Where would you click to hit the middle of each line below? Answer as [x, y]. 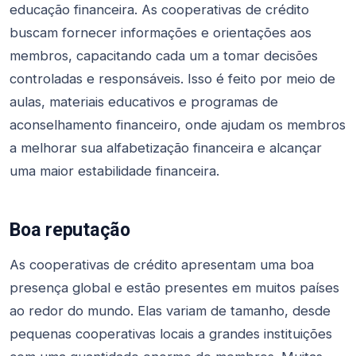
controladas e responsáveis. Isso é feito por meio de [172, 78]
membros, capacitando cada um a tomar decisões [164, 55]
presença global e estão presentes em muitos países [174, 288]
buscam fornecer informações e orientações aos [161, 32]
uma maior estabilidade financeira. [114, 170]
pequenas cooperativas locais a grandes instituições [171, 334]
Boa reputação [70, 230]
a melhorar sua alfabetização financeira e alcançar [166, 147]
